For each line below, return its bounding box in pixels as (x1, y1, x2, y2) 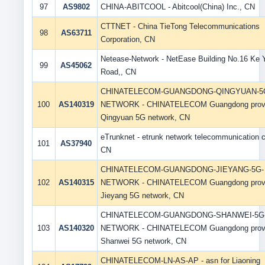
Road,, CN (100, 67, 136, 76)
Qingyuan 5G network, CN (100, 113, 190, 122)
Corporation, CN (100, 35, 155, 44)
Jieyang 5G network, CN (100, 191, 184, 200)
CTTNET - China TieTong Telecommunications (100, 22, 260, 31)
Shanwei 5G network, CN (100, 237, 186, 245)
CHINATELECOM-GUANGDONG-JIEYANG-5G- (100, 165, 264, 174)
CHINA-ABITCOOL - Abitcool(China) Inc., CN (100, 2, 255, 11)
